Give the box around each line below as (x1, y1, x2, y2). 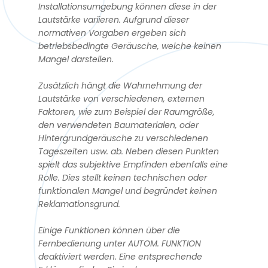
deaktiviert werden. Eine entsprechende (38, 250, 202, 263)
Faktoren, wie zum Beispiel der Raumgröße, (38, 105, 215, 118)
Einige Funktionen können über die (38, 224, 180, 236)
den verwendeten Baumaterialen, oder (38, 118, 199, 131)
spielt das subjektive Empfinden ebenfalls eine (38, 158, 228, 170)
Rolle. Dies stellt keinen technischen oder (38, 171, 207, 184)
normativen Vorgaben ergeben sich (38, 26, 186, 39)
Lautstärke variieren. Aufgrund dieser (38, 13, 189, 26)
